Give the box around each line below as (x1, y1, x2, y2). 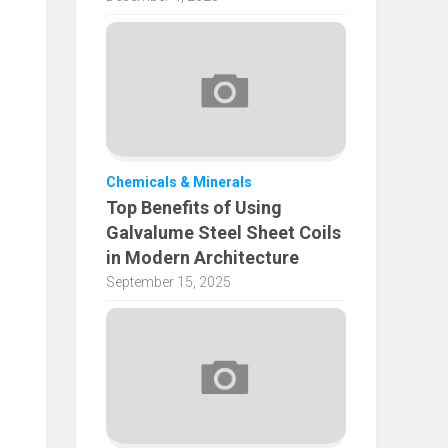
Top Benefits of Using (106, 197, 282, 219)
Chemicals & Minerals (106, 174, 252, 191)
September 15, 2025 (106, 274, 231, 291)
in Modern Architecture (106, 247, 299, 269)
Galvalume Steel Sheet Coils (106, 222, 341, 244)
